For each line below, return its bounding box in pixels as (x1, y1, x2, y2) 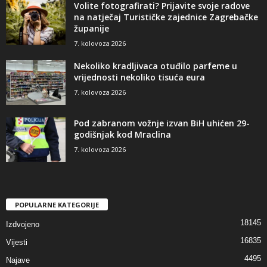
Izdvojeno (6, 220, 39, 229)
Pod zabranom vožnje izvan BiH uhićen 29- (74, 117, 250, 129)
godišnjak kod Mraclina (74, 129, 171, 141)
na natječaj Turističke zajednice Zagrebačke (74, 11, 258, 23)
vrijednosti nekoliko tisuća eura (74, 72, 205, 83)
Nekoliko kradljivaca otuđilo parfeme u (74, 60, 237, 72)
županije (74, 23, 109, 35)
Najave (6, 256, 30, 265)
